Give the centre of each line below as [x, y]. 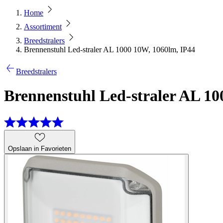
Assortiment [43, 27]
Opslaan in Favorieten [40, 148]
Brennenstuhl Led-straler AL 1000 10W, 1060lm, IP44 [110, 50]
